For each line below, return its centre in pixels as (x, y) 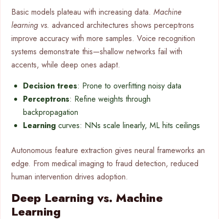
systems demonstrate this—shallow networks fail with (97, 52)
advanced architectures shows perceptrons (122, 25)
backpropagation (51, 112)
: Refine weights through (110, 99)
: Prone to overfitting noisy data (129, 86)
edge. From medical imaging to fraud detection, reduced (105, 164)
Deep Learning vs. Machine (87, 198)
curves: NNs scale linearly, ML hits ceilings (128, 126)
